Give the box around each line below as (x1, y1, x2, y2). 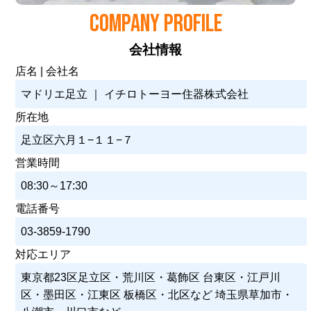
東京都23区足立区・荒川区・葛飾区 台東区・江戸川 (21, 271, 281, 284)
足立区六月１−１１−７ (21, 134, 134, 146)
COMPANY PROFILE (89, 9, 222, 40)
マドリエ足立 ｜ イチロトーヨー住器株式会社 (21, 88, 249, 101)
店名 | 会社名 (15, 65, 80, 78)
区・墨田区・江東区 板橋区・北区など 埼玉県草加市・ (21, 289, 294, 301)
